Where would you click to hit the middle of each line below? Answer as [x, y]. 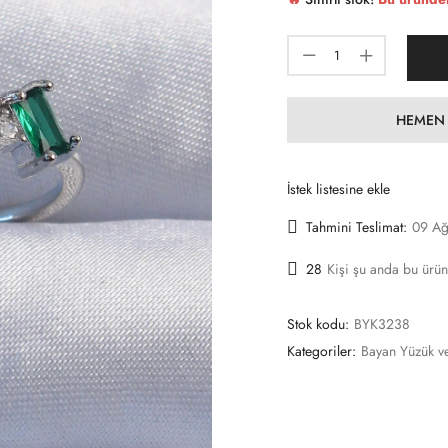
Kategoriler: [323, 350]
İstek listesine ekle [338, 188]
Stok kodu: [320, 323]
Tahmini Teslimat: [356, 227]
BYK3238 [382, 323]
